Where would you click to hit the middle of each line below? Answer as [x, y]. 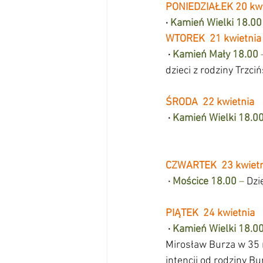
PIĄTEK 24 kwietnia [210, 213]
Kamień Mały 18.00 [217, 55]
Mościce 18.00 [206, 182]
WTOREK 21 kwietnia [213, 39]
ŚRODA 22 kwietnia [210, 102]
